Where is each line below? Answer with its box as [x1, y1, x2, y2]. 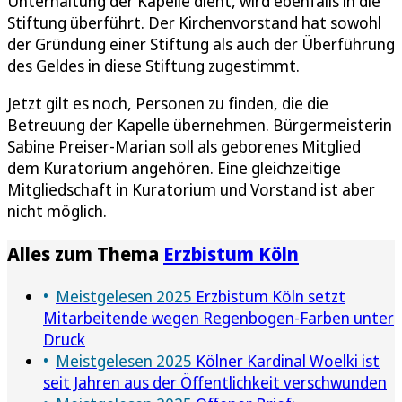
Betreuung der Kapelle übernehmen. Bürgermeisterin [7, 113, 392, 135]
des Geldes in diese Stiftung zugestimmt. [7, 54, 300, 76]
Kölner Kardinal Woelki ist [192, 349, 380, 371]
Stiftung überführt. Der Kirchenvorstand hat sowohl [7, 11, 381, 33]
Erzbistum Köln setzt [192, 284, 345, 307]
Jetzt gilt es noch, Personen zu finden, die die [7, 92, 328, 114]
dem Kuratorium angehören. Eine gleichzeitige [7, 156, 341, 179]
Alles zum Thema [7, 240, 163, 267]
